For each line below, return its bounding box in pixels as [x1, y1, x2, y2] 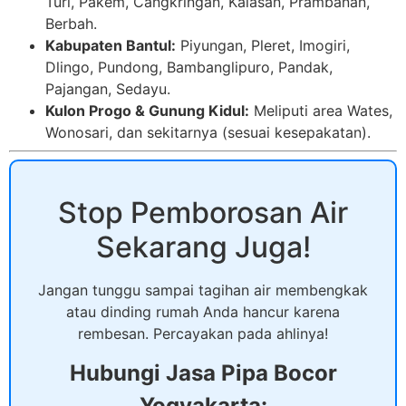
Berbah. [45, 14, 97, 33]
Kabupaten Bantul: [45, 35, 176, 54]
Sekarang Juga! [95, 228, 311, 265]
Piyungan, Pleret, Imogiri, [176, 35, 350, 54]
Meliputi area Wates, [249, 101, 392, 120]
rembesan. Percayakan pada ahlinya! [78, 324, 328, 343]
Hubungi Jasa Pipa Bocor [69, 360, 337, 387]
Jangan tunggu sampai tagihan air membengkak [38, 280, 368, 299]
